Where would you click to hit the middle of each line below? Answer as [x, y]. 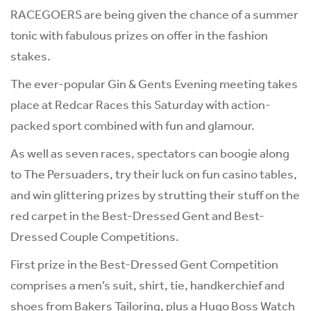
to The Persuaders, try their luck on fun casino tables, [154, 174]
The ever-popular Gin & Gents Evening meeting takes [154, 84]
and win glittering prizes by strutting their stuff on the [155, 195]
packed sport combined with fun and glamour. [133, 125]
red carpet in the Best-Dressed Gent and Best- [137, 216]
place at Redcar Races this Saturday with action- [141, 104]
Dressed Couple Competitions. [95, 236]
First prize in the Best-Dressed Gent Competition [144, 264]
